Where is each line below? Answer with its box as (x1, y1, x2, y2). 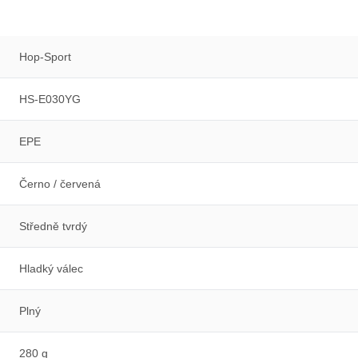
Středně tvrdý (19, 219, 87, 233)
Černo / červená (19, 177, 101, 190)
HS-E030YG (19, 92, 81, 105)
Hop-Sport (19, 50, 71, 63)
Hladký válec (19, 261, 83, 275)
